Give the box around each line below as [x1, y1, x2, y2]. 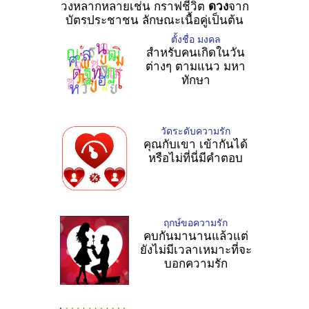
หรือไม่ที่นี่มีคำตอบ [148, 151, 243, 165]
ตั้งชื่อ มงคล [170, 33, 221, 45]
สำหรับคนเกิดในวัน [146, 46, 245, 59]
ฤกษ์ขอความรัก [163, 217, 228, 228]
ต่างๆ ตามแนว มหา [146, 59, 246, 73]
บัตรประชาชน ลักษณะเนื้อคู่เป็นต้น [66, 13, 243, 27]
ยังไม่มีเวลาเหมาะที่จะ [139, 243, 252, 257]
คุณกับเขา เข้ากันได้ [143, 137, 248, 151]
